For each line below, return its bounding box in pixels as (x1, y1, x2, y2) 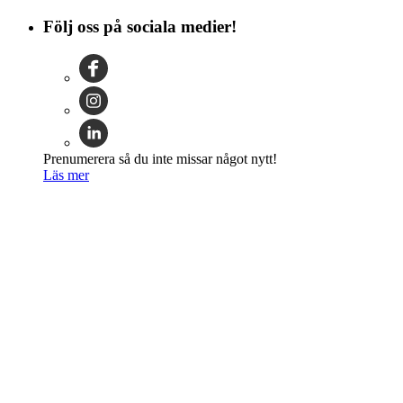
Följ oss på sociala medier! (43, 17, 237, 37)
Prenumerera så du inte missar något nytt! (43, 150, 277, 166)
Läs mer (43, 166, 89, 183)
